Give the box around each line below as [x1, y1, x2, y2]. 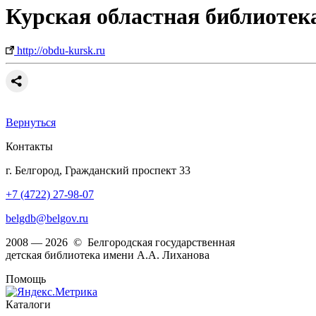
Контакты [6, 140, 53, 153]
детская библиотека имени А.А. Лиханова [6, 249, 209, 262]
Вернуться [6, 116, 56, 129]
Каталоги [6, 298, 51, 311]
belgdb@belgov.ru [6, 212, 88, 225]
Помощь [6, 273, 46, 286]
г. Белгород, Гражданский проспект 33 [6, 164, 190, 177]
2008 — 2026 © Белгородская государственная [6, 236, 235, 249]
